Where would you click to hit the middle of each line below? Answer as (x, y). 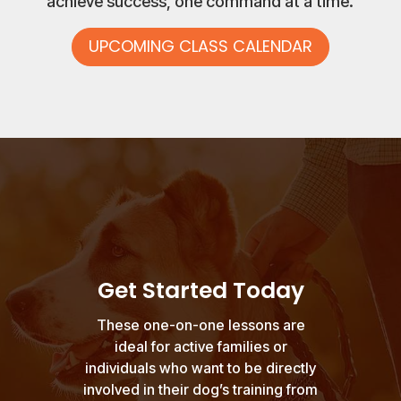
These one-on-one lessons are (200, 324)
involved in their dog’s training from (200, 389)
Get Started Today (200, 290)
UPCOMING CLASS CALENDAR (200, 47)
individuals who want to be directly (200, 367)
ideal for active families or (200, 346)
